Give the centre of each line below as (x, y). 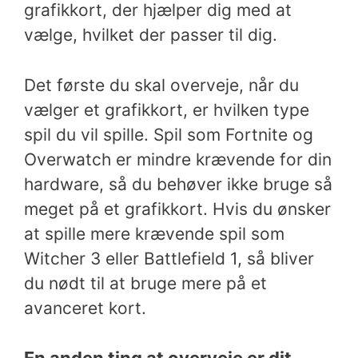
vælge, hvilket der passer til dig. (151, 35)
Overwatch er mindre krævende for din (178, 159)
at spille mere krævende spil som (154, 233)
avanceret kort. (85, 308)
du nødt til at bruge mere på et (145, 283)
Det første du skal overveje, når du (161, 85)
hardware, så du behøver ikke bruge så (178, 184)
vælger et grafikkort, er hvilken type (167, 109)
